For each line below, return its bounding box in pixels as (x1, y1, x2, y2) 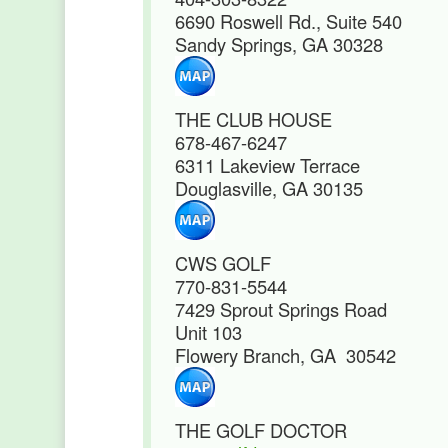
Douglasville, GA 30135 (175, 175, 363, 201)
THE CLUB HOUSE (175, 106, 332, 132)
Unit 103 (175, 319, 242, 345)
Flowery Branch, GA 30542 (175, 342, 396, 368)
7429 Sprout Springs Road (175, 296, 387, 322)
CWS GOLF (175, 250, 271, 276)
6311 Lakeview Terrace (175, 152, 360, 178)
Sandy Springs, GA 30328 (175, 31, 383, 57)
